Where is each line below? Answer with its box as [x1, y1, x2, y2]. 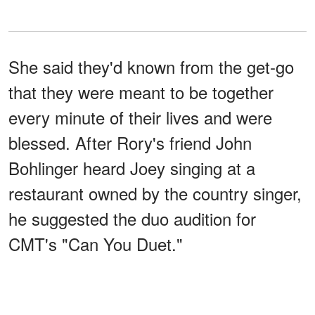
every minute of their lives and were [8, 105, 272, 130]
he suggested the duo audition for [8, 206, 256, 231]
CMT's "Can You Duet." [8, 231, 183, 257]
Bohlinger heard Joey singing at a [8, 155, 255, 181]
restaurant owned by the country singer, [8, 181, 302, 206]
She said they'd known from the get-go [8, 54, 294, 79]
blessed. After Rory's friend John [8, 130, 252, 155]
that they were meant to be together [8, 79, 274, 105]
